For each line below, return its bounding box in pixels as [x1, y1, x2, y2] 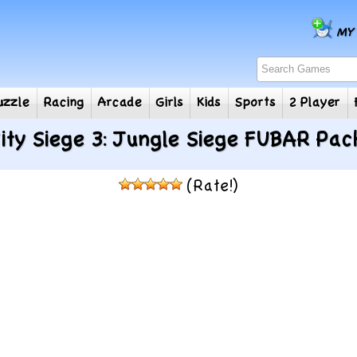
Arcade [139, 104, 188, 121]
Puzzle [21, 104, 65, 121]
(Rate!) [182, 178, 239, 196]
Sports [288, 104, 334, 121]
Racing [80, 104, 125, 121]
